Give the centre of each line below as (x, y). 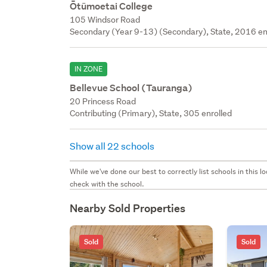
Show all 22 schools (113, 145)
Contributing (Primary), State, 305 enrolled (151, 113)
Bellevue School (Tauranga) (131, 88)
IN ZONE (89, 69)
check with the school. (107, 184)
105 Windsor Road (105, 19)
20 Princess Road (103, 101)
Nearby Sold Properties (128, 208)
